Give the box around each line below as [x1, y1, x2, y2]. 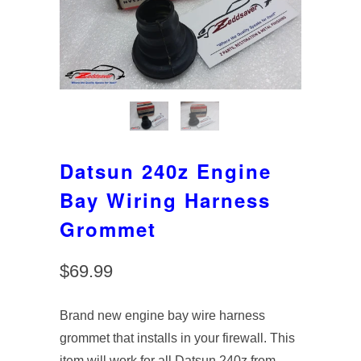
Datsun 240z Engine [60, 157, 272, 185]
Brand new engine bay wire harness [60, 309, 265, 323]
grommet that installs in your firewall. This [60, 331, 295, 346]
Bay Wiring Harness [60, 186, 271, 214]
